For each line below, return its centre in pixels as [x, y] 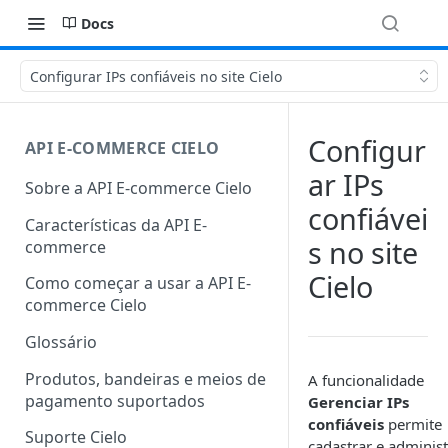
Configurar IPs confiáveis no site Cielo [156, 76]
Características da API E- [116, 224]
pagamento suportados [115, 400]
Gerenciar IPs [358, 402]
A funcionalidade [366, 380]
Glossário [61, 342]
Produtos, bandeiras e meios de [145, 378]
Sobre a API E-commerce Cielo [138, 187]
